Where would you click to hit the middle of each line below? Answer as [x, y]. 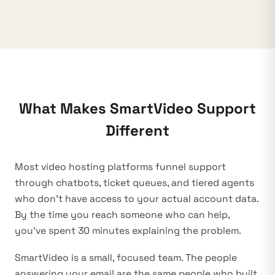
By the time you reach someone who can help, [122, 215]
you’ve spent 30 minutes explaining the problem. [128, 231]
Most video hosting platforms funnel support [120, 167]
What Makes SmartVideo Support [137, 108]
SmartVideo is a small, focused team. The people [126, 258]
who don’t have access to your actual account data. [137, 199]
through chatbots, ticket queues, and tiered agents [134, 183]
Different [137, 130]
